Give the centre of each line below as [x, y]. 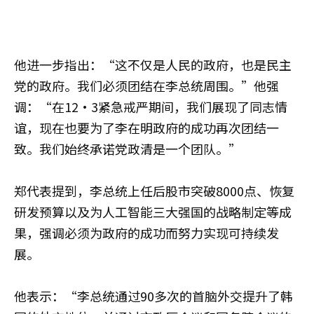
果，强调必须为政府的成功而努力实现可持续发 [146, 232]
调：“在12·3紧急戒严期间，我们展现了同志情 [151, 106]
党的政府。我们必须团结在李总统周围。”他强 [146, 85]
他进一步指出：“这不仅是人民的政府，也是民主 [153, 64]
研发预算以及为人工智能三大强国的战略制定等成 [153, 211]
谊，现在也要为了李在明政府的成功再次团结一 [146, 127]
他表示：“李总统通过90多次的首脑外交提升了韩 [153, 295]
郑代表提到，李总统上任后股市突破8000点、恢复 [154, 190]
